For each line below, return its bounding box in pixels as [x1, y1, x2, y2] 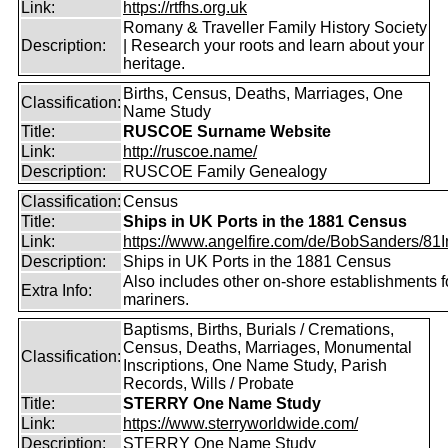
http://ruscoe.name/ [123, 143, 257, 160]
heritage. [123, 55, 185, 72]
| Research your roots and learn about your [123, 37, 424, 54]
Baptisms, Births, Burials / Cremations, [123, 321, 394, 338]
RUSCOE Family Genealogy [123, 163, 327, 180]
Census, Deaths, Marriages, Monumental [123, 339, 412, 356]
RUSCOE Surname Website [123, 123, 331, 140]
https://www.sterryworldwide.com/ [123, 415, 358, 432]
